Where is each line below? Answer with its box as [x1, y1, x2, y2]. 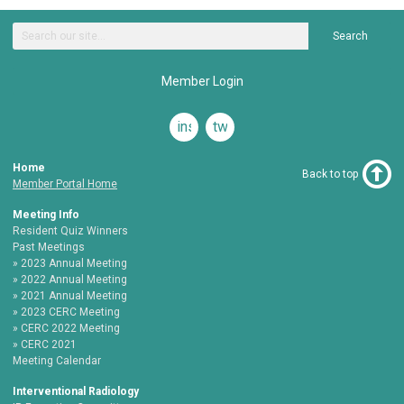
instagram [177, 118, 239, 135]
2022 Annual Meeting [21, 273, 127, 286]
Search [332, 30, 368, 42]
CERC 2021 [21, 338, 77, 351]
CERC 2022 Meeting [21, 322, 120, 335]
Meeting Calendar [13, 354, 101, 367]
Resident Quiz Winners [13, 225, 128, 237]
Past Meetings [13, 241, 85, 253]
